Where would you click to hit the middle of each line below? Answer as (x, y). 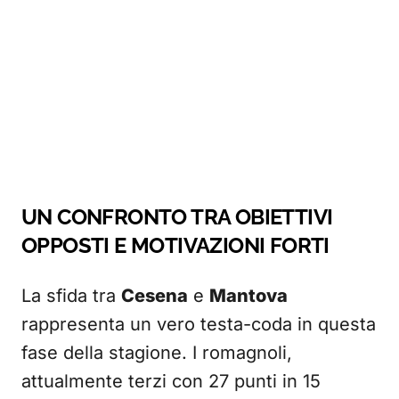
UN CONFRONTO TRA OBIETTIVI (177, 217)
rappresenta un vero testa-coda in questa (199, 324)
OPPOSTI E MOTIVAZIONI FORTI (175, 245)
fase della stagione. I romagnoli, (157, 353)
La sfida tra (71, 296)
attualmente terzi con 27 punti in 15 (171, 381)
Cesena (155, 296)
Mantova (248, 296)
